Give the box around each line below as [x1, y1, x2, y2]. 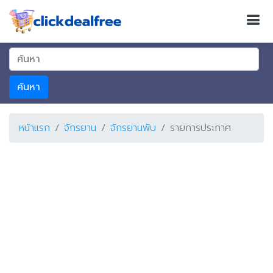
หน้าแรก [19, 121, 50, 135]
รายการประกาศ [170, 121, 231, 135]
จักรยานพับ [110, 121, 156, 135]
